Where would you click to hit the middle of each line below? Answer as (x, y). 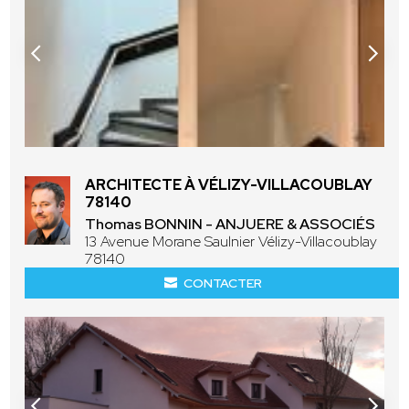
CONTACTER (222, 283)
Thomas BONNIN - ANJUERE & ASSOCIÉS (231, 224)
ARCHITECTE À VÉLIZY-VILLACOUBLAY (229, 184)
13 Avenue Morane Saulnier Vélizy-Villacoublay (231, 241)
